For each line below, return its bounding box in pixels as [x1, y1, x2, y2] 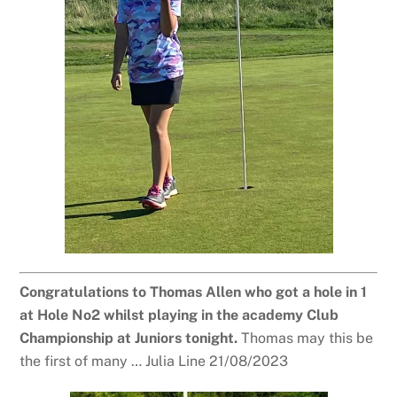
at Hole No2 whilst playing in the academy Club [19, 307, 339, 324]
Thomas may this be [237, 330, 374, 347]
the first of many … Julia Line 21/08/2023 [19, 353, 289, 370]
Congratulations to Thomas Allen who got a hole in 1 [19, 284, 368, 301]
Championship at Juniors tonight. [19, 330, 238, 347]
